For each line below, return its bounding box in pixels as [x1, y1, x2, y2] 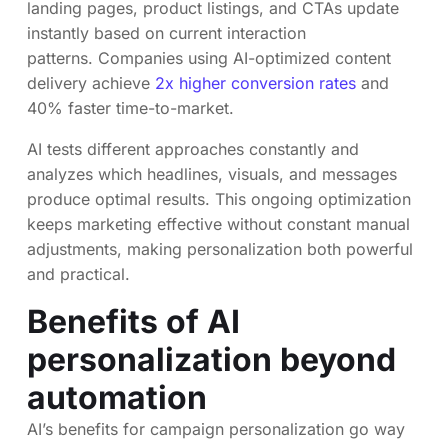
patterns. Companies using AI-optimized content [27, 48, 391, 69]
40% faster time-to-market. [27, 98, 234, 119]
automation [27, 378, 207, 418]
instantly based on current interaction [27, 23, 306, 44]
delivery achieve [27, 73, 155, 94]
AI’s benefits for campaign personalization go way [27, 419, 405, 440]
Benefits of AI [27, 302, 240, 342]
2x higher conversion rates [155, 73, 356, 94]
